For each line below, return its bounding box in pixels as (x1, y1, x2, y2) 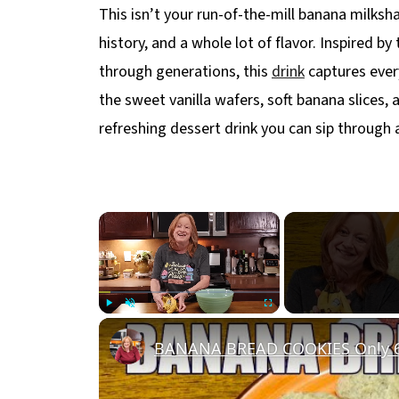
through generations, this (99, 61, 272, 83)
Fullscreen (268, 317, 321, 326)
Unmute (131, 317, 168, 326)
